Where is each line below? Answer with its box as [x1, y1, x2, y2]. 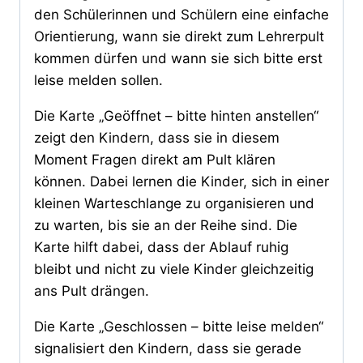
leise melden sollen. [34, 72, 163, 89]
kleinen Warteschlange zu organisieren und [34, 195, 314, 212]
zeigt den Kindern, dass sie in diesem [34, 130, 280, 147]
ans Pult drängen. [34, 283, 149, 300]
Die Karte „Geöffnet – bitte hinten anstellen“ [34, 108, 318, 125]
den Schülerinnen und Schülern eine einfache [34, 6, 329, 23]
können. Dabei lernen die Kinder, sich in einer [34, 173, 329, 190]
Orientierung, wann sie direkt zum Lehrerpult [34, 28, 324, 45]
